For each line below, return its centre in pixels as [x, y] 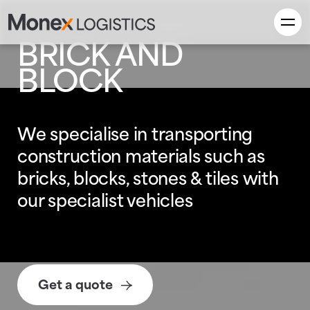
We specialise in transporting [135, 136]
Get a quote [75, 286]
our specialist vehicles [105, 202]
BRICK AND [100, 57]
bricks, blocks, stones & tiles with [148, 180]
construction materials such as [141, 158]
